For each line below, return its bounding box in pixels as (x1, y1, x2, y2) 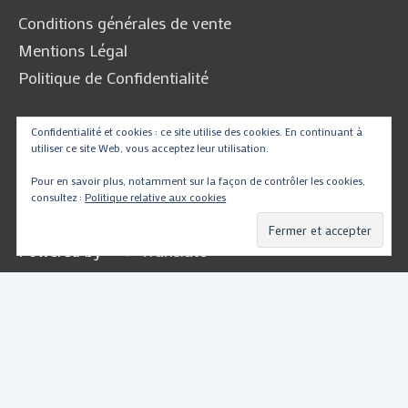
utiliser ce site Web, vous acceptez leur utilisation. (31, 139, 270, 155)
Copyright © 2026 (76, 365, 208, 388)
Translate (140, 239, 207, 261)
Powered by (18, 239, 107, 261)
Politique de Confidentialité (18, 66, 209, 88)
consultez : (31, 189, 86, 204)
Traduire (18, 138, 115, 175)
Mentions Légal (18, 38, 127, 61)
